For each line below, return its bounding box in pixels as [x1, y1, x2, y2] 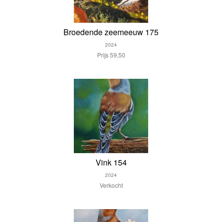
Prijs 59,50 [97, 51, 125, 59]
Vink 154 [95, 157, 127, 168]
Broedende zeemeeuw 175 [63, 26, 159, 38]
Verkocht [99, 181, 123, 189]
